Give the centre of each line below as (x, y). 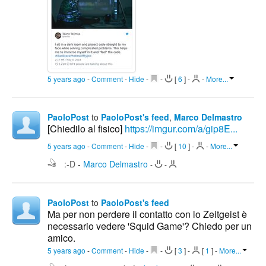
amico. (61, 238)
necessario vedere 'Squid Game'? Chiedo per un (150, 226)
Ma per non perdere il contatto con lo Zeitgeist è (147, 214)
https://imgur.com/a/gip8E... (181, 129)
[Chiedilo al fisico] (86, 129)
